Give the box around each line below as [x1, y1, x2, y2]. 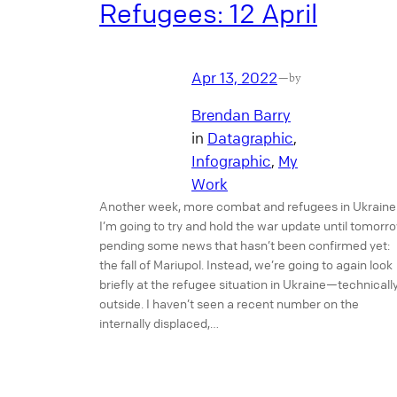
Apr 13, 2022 [191, 67, 277, 87]
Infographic [191, 152, 271, 171]
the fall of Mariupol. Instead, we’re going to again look [99, 256, 393, 273]
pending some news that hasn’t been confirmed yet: [99, 237, 390, 253]
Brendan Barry [191, 105, 291, 125]
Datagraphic [207, 128, 293, 148]
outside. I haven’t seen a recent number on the [99, 295, 359, 312]
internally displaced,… [99, 315, 219, 331]
